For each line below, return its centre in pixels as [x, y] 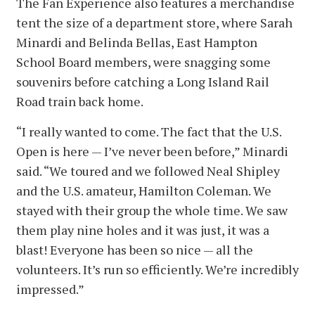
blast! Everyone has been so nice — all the [135, 249]
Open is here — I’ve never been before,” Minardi [152, 151]
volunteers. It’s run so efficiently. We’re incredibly [157, 269]
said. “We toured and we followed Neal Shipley [148, 171]
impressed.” [50, 289]
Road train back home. [80, 101]
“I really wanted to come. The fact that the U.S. [149, 131]
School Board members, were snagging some [143, 62]
